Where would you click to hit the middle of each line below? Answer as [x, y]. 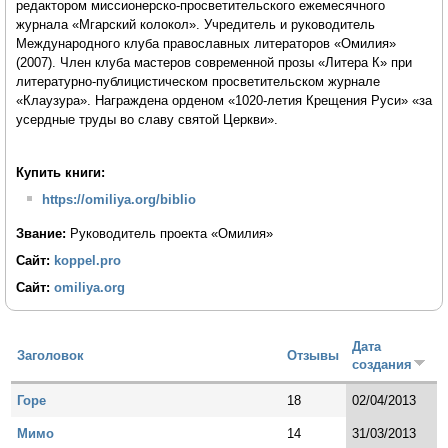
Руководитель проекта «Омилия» [171, 234]
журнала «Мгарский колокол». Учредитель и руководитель [195, 24]
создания [382, 364]
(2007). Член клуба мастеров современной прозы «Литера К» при [214, 62]
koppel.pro [87, 261]
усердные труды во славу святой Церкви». [147, 119]
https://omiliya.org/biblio [118, 199]
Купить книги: [60, 173]
